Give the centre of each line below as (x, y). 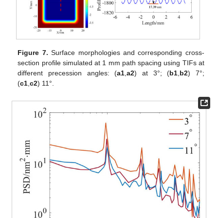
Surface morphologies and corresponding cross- (126, 52)
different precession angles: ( (67, 73)
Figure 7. (33, 52)
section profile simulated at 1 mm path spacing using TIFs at (111, 63)
